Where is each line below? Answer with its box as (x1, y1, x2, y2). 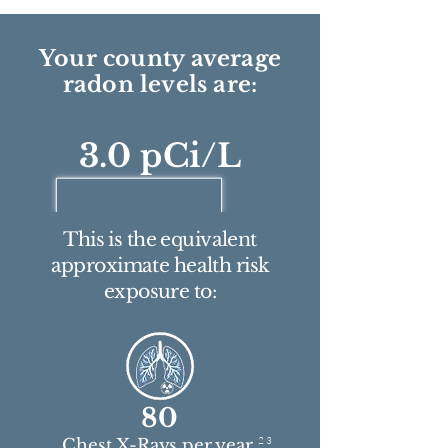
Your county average (38, 45, 282, 72)
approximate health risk (50, 254, 270, 277)
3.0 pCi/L (79, 136, 241, 176)
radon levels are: (62, 71, 258, 98)
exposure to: (103, 280, 217, 303)
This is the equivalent (63, 228, 257, 251)
